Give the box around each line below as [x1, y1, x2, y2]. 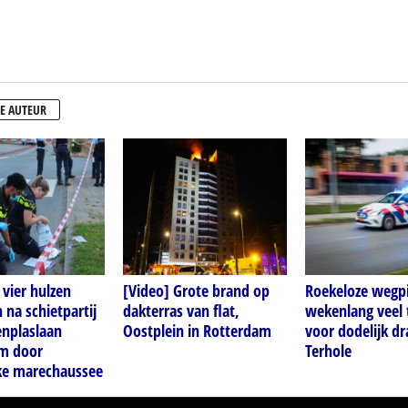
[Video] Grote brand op [122, 280, 270, 302]
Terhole [304, 340, 352, 362]
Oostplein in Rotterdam [122, 320, 271, 342]
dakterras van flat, [122, 300, 240, 322]
